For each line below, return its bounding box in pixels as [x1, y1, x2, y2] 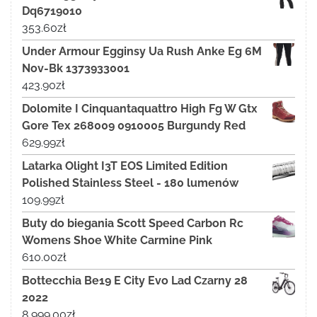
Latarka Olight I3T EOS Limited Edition [22, 158, 228, 173]
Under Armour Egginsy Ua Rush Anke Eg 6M [22, 44, 262, 58]
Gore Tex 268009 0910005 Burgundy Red [22, 118, 246, 132]
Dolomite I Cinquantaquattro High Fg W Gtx [22, 101, 258, 115]
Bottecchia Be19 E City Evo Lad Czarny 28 [22, 273, 248, 287]
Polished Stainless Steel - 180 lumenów [22, 175, 238, 190]
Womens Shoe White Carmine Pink [22, 233, 212, 247]
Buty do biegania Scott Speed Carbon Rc [22, 216, 243, 230]
